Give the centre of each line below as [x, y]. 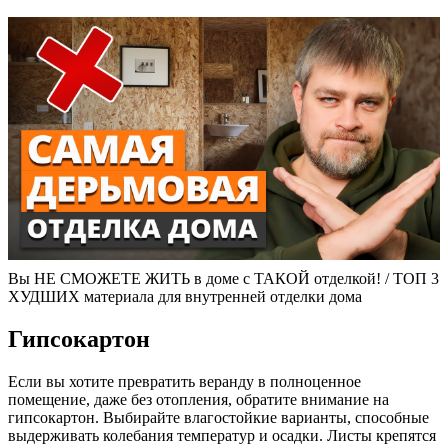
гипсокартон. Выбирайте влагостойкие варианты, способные [218, 417]
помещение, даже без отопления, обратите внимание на [198, 399]
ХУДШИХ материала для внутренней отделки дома [185, 296]
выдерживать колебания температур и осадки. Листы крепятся [222, 435]
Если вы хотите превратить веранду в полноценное [184, 381]
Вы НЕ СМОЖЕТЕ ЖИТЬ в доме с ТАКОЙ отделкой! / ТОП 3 [223, 278]
